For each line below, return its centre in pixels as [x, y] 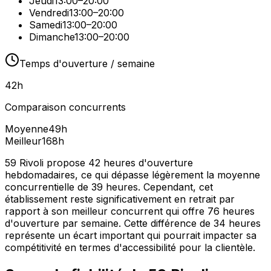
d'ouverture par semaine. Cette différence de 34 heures [133, 224]
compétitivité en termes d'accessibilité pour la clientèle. [130, 248]
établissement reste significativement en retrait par [120, 199]
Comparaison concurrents [65, 107]
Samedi [46, 25]
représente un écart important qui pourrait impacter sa [131, 236]
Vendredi [49, 13]
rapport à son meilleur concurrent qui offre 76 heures [130, 211]
